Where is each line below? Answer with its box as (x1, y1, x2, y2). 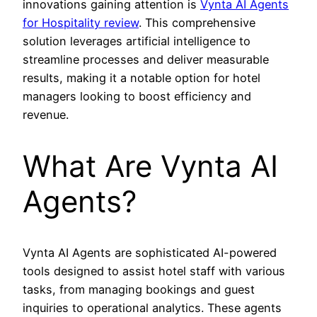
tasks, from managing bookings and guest (23, 282, 255, 297)
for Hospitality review (23, 15, 139, 30)
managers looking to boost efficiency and (23, 88, 251, 103)
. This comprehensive (139, 15, 255, 30)
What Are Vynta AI (23, 147, 278, 184)
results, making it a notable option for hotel (23, 70, 260, 85)
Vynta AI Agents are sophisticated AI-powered (23, 246, 277, 260)
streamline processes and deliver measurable (23, 52, 269, 67)
